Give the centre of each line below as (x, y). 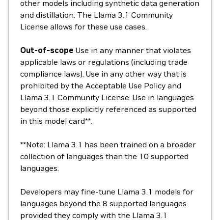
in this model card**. (56, 121)
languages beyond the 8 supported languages (103, 203)
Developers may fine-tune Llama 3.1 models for (107, 192)
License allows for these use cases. (83, 27)
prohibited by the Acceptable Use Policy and (101, 85)
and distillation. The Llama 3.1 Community (96, 15)
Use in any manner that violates (132, 50)
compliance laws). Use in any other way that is (103, 74)
